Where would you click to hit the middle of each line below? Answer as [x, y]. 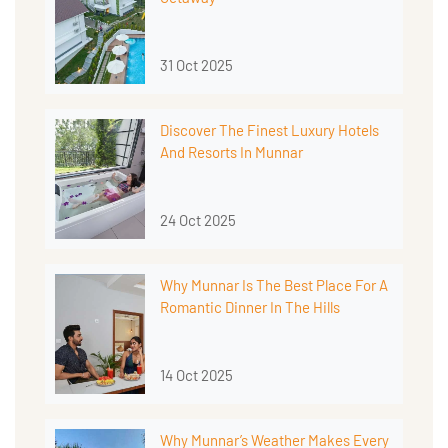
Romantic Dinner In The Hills [250, 306]
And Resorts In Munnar [231, 151]
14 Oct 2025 [196, 374]
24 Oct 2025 [198, 219]
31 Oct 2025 [196, 64]
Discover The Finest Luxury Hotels [269, 129]
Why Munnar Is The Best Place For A [274, 284]
